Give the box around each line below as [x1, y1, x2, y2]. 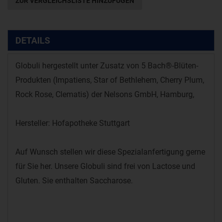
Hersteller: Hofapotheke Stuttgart [15, 118, 130, 128]
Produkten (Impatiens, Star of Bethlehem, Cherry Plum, [15, 75, 204, 85]
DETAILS [15, 35, 50, 46]
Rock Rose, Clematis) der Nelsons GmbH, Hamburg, [15, 90, 194, 99]
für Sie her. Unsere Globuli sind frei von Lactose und [15, 162, 195, 171]
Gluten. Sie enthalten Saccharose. [15, 176, 133, 185]
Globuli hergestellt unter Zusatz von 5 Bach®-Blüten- [15, 61, 198, 70]
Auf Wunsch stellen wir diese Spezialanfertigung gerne [15, 147, 205, 157]
